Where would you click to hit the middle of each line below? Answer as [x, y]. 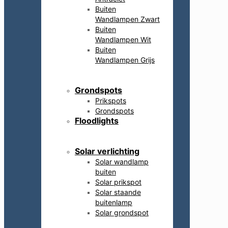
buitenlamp [113, 202]
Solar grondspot [122, 212]
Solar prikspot [118, 182]
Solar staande [118, 192]
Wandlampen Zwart [127, 19]
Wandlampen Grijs [125, 60]
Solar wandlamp [122, 161]
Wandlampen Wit [123, 39]
